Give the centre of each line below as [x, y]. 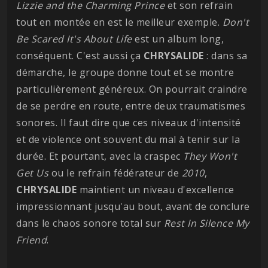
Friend [31, 240]
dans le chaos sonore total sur [90, 223]
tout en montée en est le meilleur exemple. [119, 22]
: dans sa [226, 56]
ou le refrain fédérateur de [115, 173]
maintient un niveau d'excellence [156, 190]
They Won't [210, 156]
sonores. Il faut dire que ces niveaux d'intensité [129, 123]
